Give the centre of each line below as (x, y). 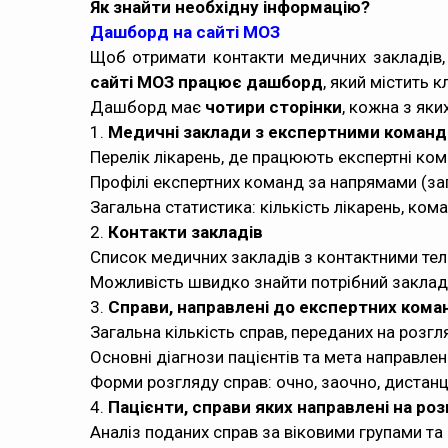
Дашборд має (147, 107)
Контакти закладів (185, 232)
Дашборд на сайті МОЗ (185, 32)
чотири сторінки (273, 107)
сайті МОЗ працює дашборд (206, 82)
